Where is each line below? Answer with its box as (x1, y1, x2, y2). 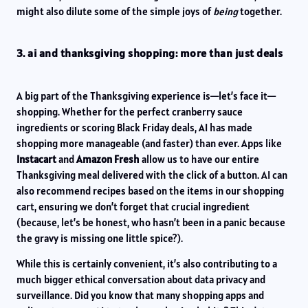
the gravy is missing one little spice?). (16, 231, 183, 245)
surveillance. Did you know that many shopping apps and (16, 289, 264, 302)
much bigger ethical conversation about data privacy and (16, 273, 265, 287)
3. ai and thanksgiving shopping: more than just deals (16, 46, 283, 60)
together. (238, 5, 282, 19)
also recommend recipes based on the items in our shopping (16, 184, 284, 197)
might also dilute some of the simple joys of (16, 5, 213, 19)
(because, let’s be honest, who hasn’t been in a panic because (16, 215, 285, 229)
